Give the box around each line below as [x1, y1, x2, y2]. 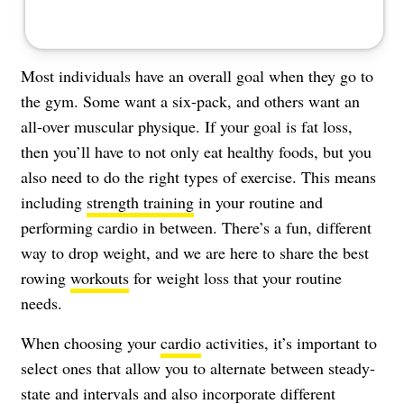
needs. [21, 291, 62, 314]
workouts [70, 266, 129, 289]
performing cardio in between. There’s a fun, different [21, 216, 372, 238]
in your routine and [194, 190, 323, 213]
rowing [21, 266, 70, 289]
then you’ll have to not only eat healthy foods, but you [21, 140, 372, 162]
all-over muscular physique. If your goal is [21, 115, 301, 137]
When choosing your [21, 331, 161, 353]
